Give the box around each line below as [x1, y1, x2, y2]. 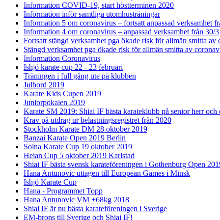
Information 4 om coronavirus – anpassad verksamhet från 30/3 [24, 27, 219, 36]
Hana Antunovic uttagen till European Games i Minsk [24, 168, 190, 177]
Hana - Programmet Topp [24, 186, 103, 195]
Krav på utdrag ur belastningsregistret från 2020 [24, 115, 171, 124]
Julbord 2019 [24, 80, 64, 89]
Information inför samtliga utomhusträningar [24, 9, 160, 18]
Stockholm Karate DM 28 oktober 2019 [24, 124, 147, 133]
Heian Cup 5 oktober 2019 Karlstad [24, 151, 135, 160]
